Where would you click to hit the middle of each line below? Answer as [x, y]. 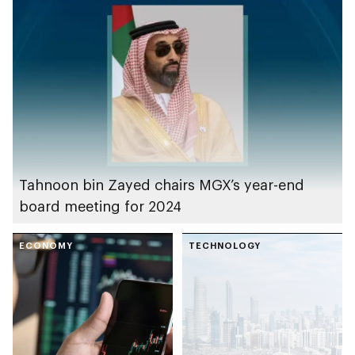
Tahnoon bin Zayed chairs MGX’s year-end [162, 185]
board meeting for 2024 [100, 206]
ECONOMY [46, 246]
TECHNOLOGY [225, 246]
